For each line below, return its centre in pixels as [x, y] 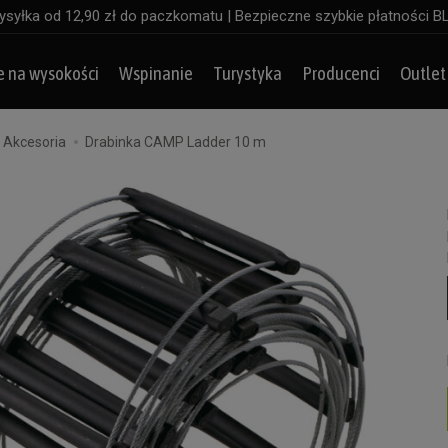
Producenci [341, 73]
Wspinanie [156, 73]
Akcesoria [34, 142]
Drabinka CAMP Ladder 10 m [175, 142]
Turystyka [247, 73]
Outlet [423, 73]
